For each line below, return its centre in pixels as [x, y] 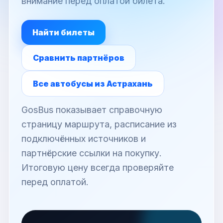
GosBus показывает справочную [92, 110]
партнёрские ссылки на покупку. [92, 153]
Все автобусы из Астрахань [93, 84]
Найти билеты [63, 32]
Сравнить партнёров [79, 58]
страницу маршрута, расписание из [99, 124]
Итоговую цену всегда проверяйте [98, 167]
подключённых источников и [84, 139]
